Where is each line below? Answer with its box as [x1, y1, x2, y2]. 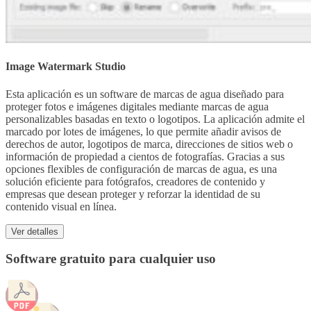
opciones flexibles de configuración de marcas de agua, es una [6, 162, 277, 175]
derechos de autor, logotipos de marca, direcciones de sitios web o [6, 137, 293, 150]
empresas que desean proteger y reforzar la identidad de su [6, 187, 260, 200]
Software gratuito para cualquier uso [6, 251, 216, 267]
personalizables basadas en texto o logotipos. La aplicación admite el [6, 112, 305, 125]
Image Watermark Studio [6, 60, 126, 73]
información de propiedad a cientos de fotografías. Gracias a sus [6, 150, 285, 162]
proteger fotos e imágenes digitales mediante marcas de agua [6, 100, 269, 112]
